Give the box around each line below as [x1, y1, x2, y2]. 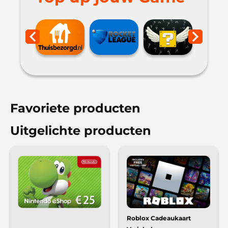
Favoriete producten [10, 100, 140, 116]
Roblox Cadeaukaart [127, 214, 191, 222]
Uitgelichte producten [10, 123, 151, 138]
